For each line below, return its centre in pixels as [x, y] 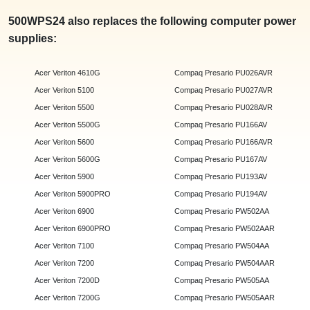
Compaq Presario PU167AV [220, 159]
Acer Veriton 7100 [64, 246]
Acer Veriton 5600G [67, 159]
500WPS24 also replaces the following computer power [152, 21]
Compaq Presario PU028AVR [223, 108]
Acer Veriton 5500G [67, 125]
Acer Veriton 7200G [67, 298]
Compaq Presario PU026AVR [223, 73]
